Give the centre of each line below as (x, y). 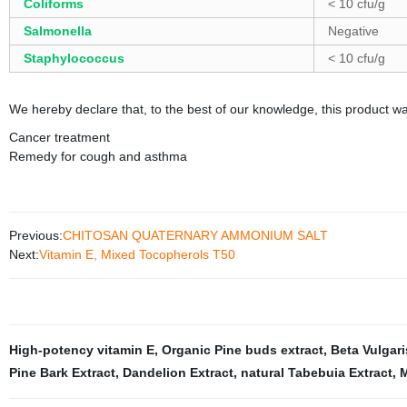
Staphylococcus (74, 58)
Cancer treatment (59, 137)
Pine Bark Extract (62, 372)
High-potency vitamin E (81, 350)
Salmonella (57, 31)
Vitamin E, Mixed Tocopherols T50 (137, 254)
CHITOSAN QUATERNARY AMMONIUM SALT (195, 235)
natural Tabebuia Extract (316, 372)
